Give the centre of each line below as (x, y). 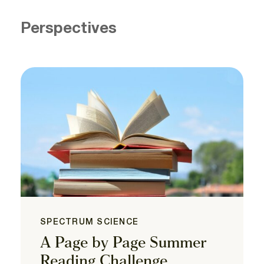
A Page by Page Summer (123, 243)
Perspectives (69, 29)
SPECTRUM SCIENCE (90, 222)
